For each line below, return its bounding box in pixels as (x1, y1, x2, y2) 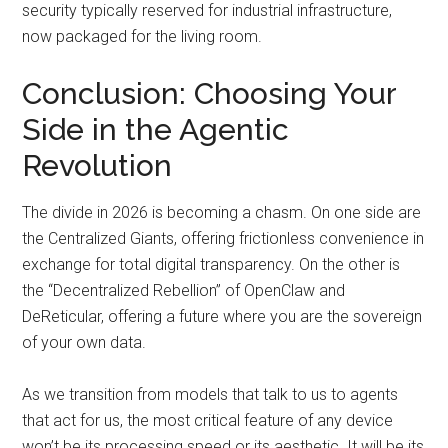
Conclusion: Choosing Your (22, 75, 397, 111)
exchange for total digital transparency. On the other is (22, 254, 401, 274)
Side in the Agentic (22, 111, 290, 147)
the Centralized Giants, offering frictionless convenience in (22, 228, 425, 248)
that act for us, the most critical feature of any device (22, 410, 394, 430)
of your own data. (22, 332, 147, 352)
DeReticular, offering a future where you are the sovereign (22, 306, 423, 326)
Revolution (22, 147, 173, 183)
